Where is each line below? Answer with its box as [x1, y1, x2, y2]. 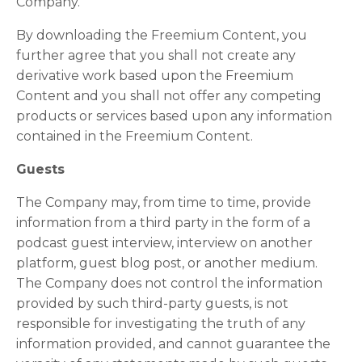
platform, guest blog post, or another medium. [16, 255, 318, 271]
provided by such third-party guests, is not [16, 296, 288, 311]
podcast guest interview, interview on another [16, 235, 313, 250]
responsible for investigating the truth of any [16, 316, 305, 331]
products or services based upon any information [16, 108, 332, 124]
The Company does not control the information [16, 276, 322, 291]
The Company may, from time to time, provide [16, 195, 311, 210]
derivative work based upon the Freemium [16, 68, 293, 83]
